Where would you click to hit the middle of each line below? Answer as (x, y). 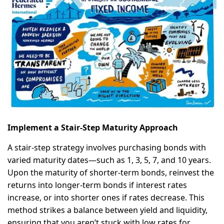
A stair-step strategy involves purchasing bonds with (107, 148)
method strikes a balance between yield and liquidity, (107, 210)
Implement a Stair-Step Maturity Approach (93, 128)
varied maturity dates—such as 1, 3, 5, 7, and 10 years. (109, 160)
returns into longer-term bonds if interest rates (97, 185)
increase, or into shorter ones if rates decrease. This (106, 198)
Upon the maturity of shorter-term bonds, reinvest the (111, 173)
